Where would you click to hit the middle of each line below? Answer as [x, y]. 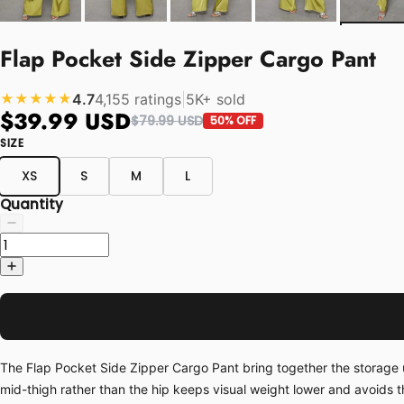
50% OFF [233, 121]
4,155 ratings [138, 99]
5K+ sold [216, 99]
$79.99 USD [167, 120]
